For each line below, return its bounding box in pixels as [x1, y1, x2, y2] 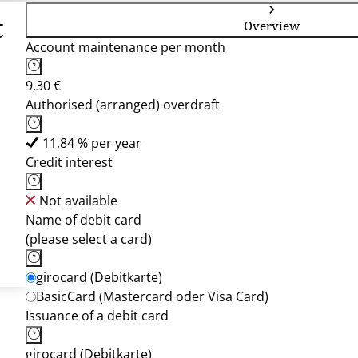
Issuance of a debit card [26, 307, 169, 324]
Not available [39, 192, 117, 209]
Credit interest [26, 153, 113, 171]
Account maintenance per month [26, 38, 225, 56]
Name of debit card [26, 211, 141, 229]
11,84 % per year [42, 134, 141, 152]
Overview [244, 18, 300, 34]
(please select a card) [26, 230, 152, 248]
